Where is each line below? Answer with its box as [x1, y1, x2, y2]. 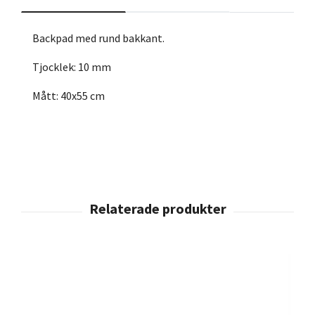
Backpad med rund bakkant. [32, 31, 165, 46]
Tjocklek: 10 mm [32, 60, 111, 75]
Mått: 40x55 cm [32, 89, 105, 103]
